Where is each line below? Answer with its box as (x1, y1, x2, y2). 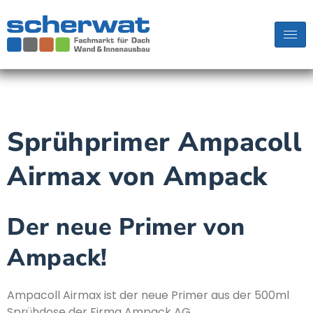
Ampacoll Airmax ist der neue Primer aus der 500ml (7, 287, 289, 303)
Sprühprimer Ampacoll (7, 124, 302, 160)
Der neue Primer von (7, 211, 245, 243)
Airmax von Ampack (7, 159, 268, 194)
